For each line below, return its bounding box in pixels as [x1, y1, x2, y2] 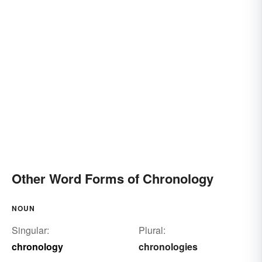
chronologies [138, 239, 198, 253]
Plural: [138, 223, 166, 237]
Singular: [12, 223, 49, 237]
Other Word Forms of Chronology [12, 168, 213, 188]
